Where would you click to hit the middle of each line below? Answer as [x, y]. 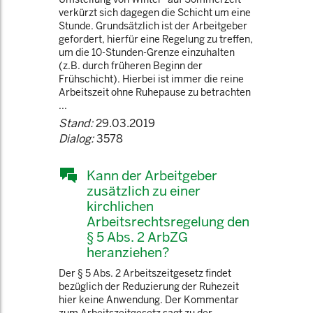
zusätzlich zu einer [144, 191]
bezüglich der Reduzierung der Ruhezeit [149, 286]
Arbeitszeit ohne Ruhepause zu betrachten [155, 92]
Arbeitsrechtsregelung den [168, 221]
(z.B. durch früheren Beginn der [131, 66]
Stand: [76, 123]
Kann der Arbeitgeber [152, 175]
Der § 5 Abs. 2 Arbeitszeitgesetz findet [145, 273]
